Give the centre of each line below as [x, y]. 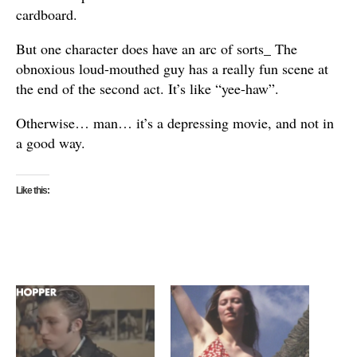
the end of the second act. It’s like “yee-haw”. [147, 88]
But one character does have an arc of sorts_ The [157, 48]
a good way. [51, 142]
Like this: [33, 190]
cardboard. [47, 14]
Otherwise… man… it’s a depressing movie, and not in [175, 122]
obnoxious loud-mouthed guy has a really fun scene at [172, 68]
